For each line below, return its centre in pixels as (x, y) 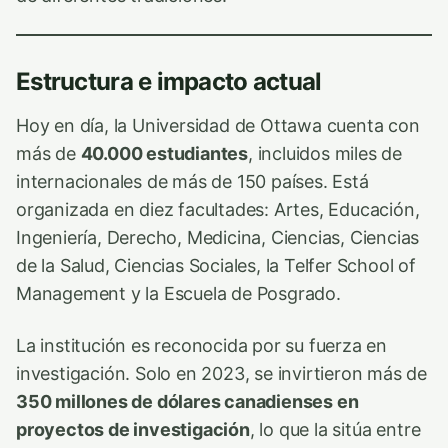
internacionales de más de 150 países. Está (192, 181)
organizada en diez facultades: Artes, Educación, (218, 209)
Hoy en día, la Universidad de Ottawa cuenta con (218, 125)
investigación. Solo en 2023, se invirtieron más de (222, 373)
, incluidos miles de (325, 153)
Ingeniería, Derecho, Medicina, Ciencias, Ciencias (218, 237)
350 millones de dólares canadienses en (187, 401)
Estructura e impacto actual (169, 81)
